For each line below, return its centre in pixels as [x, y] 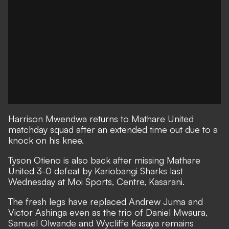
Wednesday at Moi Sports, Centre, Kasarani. [96, 181]
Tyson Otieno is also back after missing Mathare [104, 160]
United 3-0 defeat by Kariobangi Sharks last [96, 171]
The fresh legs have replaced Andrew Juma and [106, 201]
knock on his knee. [46, 140]
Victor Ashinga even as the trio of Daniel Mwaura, [108, 212]
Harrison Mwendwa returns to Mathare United [101, 119]
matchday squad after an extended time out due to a [113, 129]
